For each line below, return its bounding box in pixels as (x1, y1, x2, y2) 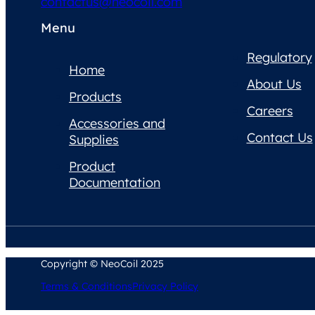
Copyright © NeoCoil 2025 (41, 257, 164, 271)
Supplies (69, 131, 119, 148)
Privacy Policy (132, 280, 198, 293)
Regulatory (246, 49, 312, 66)
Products (69, 89, 122, 105)
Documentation (69, 174, 160, 191)
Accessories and (69, 115, 165, 132)
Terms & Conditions (41, 280, 132, 293)
